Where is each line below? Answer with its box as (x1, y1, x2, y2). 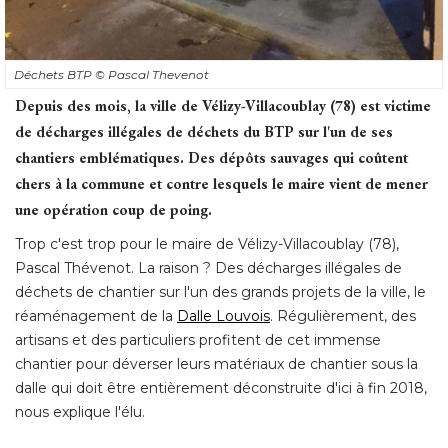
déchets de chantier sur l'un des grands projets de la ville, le (15, 282, 426, 301)
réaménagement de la (15, 306, 177, 325)
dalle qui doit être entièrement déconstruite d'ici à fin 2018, (15, 378, 427, 397)
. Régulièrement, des (270, 306, 416, 325)
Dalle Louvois (177, 306, 270, 325)
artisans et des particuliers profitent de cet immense (15, 330, 381, 349)
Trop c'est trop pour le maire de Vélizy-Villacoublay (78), (15, 234, 399, 253)
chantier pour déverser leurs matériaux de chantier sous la (15, 354, 418, 373)
